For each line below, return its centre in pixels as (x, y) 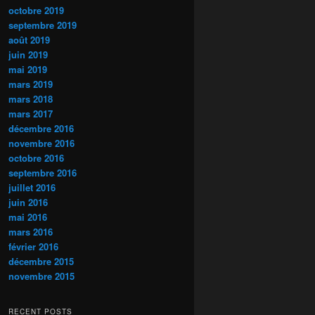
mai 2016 (28, 217)
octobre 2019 (36, 11)
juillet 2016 (32, 188)
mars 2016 (31, 232)
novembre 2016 (41, 143)
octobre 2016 (36, 158)
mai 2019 (28, 70)
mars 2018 (31, 99)
